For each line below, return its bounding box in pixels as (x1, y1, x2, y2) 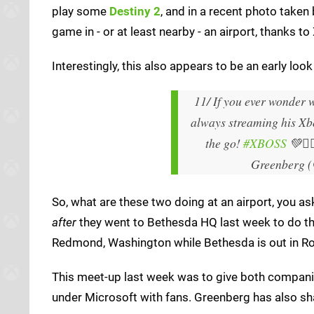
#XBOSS (243, 134, 287, 151)
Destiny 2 (109, 4, 161, 18)
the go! (205, 134, 243, 151)
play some (52, 4, 109, 18)
